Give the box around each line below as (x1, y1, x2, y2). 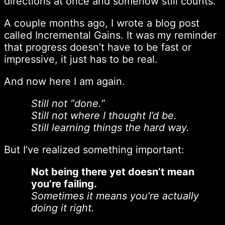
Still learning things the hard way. (31, 121, 190, 134)
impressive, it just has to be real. (4, 53, 158, 65)
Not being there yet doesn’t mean (31, 165, 195, 178)
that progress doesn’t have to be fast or (4, 41, 191, 53)
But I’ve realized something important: (4, 143, 184, 156)
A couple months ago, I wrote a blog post (4, 17, 199, 29)
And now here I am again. (4, 75, 125, 87)
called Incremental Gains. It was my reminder (4, 29, 216, 41)
